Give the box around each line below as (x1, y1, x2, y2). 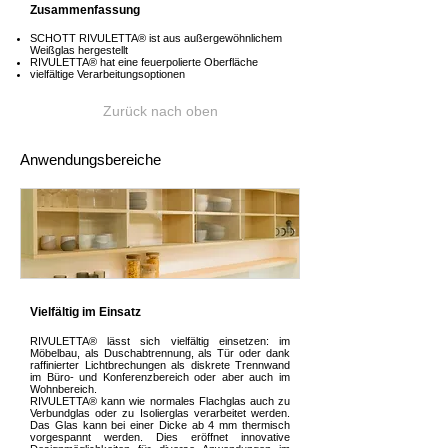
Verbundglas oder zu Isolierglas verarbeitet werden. (30, 407, 290, 419)
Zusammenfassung (30, 3, 140, 17)
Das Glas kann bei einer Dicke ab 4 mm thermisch (30, 419, 290, 431)
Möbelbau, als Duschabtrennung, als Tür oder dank (30, 347, 290, 359)
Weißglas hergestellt (30, 44, 128, 56)
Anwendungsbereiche (20, 151, 161, 168)
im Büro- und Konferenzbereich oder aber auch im (30, 371, 290, 383)
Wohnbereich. (30, 383, 97, 395)
